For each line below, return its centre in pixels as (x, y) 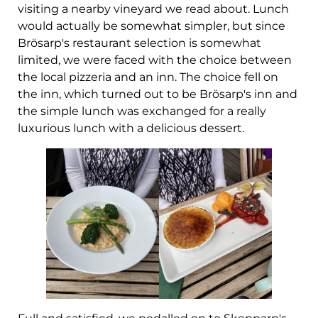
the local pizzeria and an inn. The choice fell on (148, 77)
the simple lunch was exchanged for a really (142, 111)
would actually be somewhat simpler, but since (152, 26)
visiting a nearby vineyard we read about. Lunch (153, 9)
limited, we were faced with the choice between (155, 60)
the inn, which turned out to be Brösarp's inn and (158, 94)
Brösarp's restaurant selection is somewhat (139, 43)
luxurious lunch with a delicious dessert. (131, 128)
